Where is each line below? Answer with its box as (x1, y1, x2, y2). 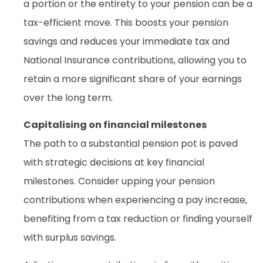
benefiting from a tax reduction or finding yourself (23, 212, 252, 226)
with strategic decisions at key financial (23, 156, 204, 170)
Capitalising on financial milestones (23, 118, 207, 132)
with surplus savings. (23, 231, 116, 245)
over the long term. (23, 91, 113, 105)
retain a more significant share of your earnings (23, 72, 242, 86)
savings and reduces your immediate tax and (23, 35, 230, 49)
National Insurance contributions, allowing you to (23, 53, 247, 68)
